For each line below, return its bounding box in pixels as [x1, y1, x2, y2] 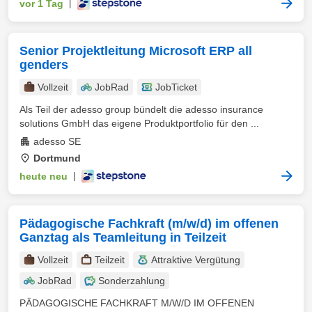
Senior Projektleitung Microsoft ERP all [19, 44, 252, 58]
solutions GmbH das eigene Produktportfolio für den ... [19, 118, 259, 129]
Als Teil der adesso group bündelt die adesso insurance [19, 104, 263, 115]
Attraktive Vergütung [151, 254, 240, 265]
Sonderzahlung [98, 275, 165, 286]
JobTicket [155, 81, 197, 93]
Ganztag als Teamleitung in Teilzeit [19, 231, 226, 244]
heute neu [19, 171, 68, 182]
